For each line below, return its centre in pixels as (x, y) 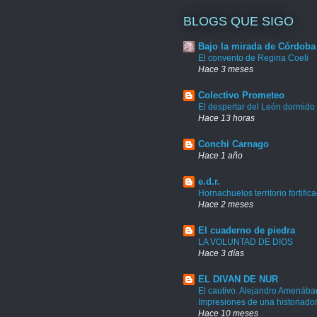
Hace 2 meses (226, 204)
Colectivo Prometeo (241, 96)
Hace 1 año (220, 156)
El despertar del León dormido (257, 107)
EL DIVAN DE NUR (238, 279)
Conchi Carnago (234, 144)
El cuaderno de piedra (247, 231)
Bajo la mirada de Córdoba (257, 47)
